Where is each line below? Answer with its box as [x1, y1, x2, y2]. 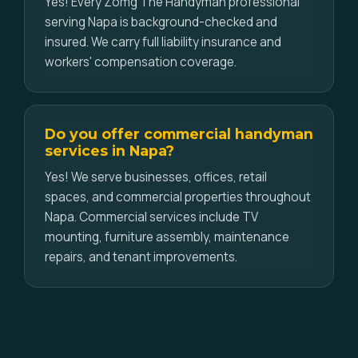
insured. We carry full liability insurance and [45, 34, 281, 50]
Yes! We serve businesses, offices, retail [45, 169, 267, 185]
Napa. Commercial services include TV [45, 209, 258, 225]
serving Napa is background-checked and [45, 14, 277, 30]
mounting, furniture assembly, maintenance [45, 229, 289, 245]
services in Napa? [45, 142, 174, 159]
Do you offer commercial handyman [45, 125, 313, 142]
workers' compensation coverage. [45, 54, 237, 70]
